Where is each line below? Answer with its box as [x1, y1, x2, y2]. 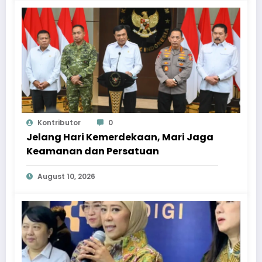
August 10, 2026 [37, 171, 95, 182]
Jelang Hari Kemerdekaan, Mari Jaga [26, 130, 213, 144]
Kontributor [37, 118, 81, 128]
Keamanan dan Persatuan [26, 144, 159, 158]
